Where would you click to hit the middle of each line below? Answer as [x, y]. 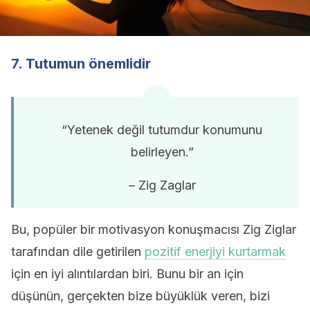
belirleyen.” [162, 152]
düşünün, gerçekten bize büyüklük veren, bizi [140, 296]
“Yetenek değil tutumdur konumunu [162, 130]
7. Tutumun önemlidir [81, 64]
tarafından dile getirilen [78, 252]
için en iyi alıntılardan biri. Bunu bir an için [127, 274]
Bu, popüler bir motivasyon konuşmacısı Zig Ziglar [154, 229]
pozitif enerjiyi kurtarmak [215, 252]
